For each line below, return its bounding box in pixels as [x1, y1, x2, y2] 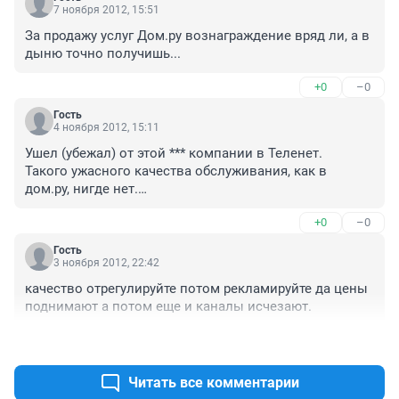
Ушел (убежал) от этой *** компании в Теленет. [25, 144, 322, 161]
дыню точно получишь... [25, 45, 181, 61]
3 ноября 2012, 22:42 [53, 256, 159, 269]
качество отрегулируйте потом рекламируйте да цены [25, 280, 368, 297]
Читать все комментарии [128, 373, 299, 391]
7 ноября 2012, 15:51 [53, 3, 159, 16]
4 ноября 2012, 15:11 [53, 120, 159, 134]
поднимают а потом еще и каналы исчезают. [25, 297, 312, 314]
